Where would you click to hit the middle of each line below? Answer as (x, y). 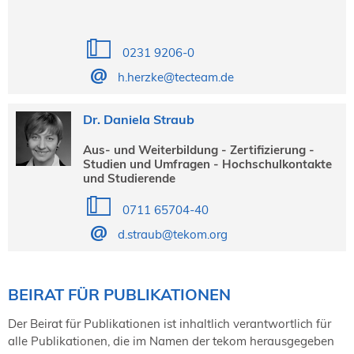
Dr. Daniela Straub (138, 119)
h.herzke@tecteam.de (175, 77)
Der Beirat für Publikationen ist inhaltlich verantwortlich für (169, 323)
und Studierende (129, 178)
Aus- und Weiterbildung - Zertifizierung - (198, 149)
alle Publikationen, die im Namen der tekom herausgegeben (171, 341)
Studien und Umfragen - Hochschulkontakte (207, 164)
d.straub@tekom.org (172, 234)
